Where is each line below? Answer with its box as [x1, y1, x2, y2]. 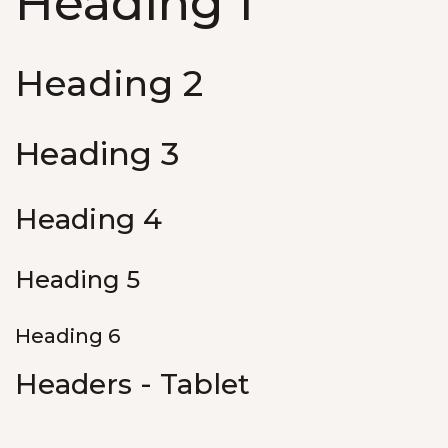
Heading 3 [15, 134, 179, 174]
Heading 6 [15, 324, 120, 349]
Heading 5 [15, 265, 140, 295]
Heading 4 [15, 202, 162, 237]
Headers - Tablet [15, 367, 250, 402]
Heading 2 [15, 61, 203, 106]
